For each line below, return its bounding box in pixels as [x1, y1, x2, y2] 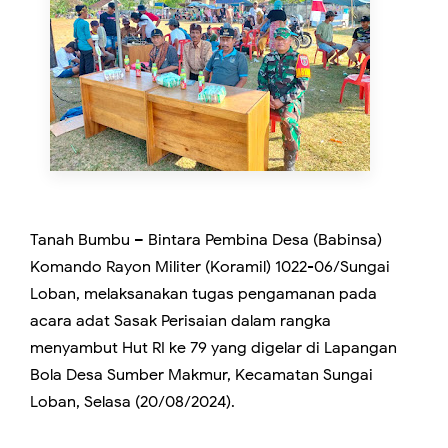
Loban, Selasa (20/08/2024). [30, 392, 235, 413]
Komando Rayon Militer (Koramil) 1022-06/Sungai [30, 257, 390, 278]
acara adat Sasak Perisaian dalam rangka [30, 311, 331, 332]
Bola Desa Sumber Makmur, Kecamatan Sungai [30, 365, 373, 386]
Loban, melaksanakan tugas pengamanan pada [30, 284, 377, 305]
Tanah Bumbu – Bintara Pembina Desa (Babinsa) [30, 230, 382, 251]
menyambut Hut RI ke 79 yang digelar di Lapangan [30, 338, 397, 359]
